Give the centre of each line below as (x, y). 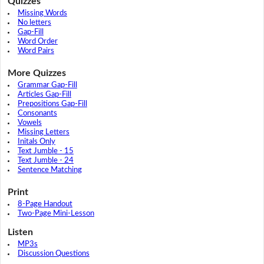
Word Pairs (36, 51)
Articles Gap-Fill (44, 95)
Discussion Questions (53, 254)
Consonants (37, 114)
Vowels (29, 123)
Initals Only (36, 142)
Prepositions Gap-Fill (52, 104)
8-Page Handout (45, 204)
